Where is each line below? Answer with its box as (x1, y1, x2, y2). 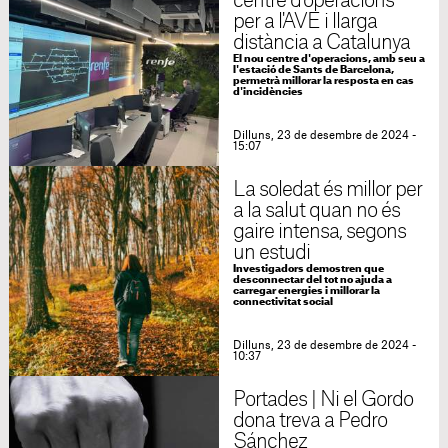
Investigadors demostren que (232, 264, 384, 274)
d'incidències (232, 87, 303, 97)
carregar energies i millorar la (232, 286, 380, 296)
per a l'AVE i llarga (232, 12, 378, 32)
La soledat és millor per (232, 180, 423, 200)
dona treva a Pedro (232, 411, 388, 431)
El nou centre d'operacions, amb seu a (232, 54, 425, 64)
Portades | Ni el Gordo (232, 390, 414, 410)
